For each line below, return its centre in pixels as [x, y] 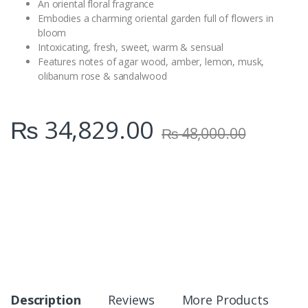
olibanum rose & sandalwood [102, 76]
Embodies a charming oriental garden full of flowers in [156, 19]
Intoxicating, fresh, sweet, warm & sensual [131, 47]
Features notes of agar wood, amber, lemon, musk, [151, 62]
